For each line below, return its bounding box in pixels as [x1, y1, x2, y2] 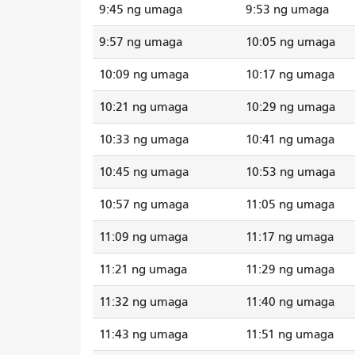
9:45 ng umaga [99, 2, 182, 17]
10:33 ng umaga [99, 132, 189, 147]
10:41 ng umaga [246, 132, 334, 147]
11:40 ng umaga [246, 294, 334, 309]
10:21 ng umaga [99, 99, 188, 114]
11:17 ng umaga [246, 229, 334, 244]
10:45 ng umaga [99, 164, 189, 179]
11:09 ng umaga [99, 229, 188, 244]
